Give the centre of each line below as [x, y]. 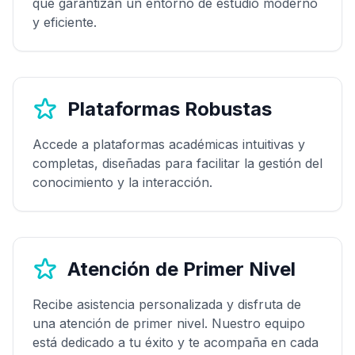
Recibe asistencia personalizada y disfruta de [167, 304]
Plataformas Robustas [170, 109]
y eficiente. [65, 22]
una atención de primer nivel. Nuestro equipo [169, 323]
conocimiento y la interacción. [122, 182]
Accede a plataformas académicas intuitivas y [169, 144]
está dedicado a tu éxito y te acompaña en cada [176, 342]
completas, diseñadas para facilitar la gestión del [177, 163]
